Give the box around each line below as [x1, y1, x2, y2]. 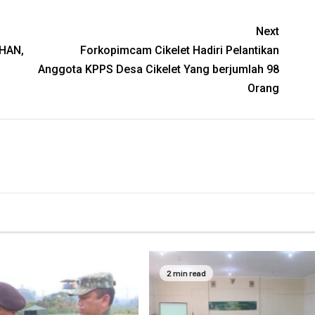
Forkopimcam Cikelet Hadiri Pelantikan [80, 44, 280, 58]
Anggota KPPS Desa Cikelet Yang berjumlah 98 [38, 63, 280, 77]
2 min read [166, 267, 206, 278]
